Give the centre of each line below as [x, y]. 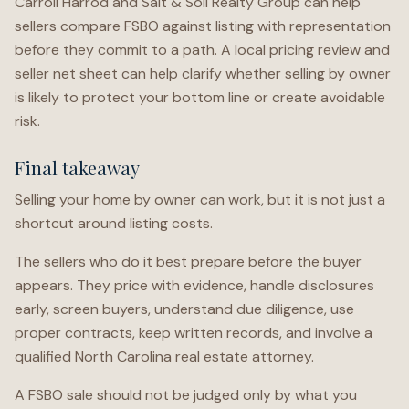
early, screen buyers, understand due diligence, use [184, 309]
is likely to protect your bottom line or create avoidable [200, 97]
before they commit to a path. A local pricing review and [202, 50]
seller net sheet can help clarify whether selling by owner [203, 73]
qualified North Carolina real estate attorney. [164, 357]
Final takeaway [77, 168]
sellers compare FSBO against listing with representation [203, 26]
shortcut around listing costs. [114, 223]
